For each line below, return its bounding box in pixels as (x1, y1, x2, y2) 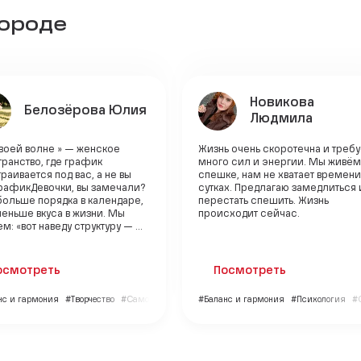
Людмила (250, 112, 313, 126)
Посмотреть (214, 264, 287, 276)
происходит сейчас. (198, 209, 300, 219)
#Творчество (65, 295, 114, 304)
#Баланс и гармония (198, 295, 284, 304)
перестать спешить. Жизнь (198, 196, 329, 206)
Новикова (250, 96, 314, 110)
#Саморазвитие (121, 295, 187, 304)
